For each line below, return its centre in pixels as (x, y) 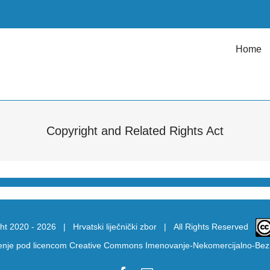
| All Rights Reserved (206, 226)
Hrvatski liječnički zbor (115, 226)
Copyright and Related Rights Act (135, 131)
